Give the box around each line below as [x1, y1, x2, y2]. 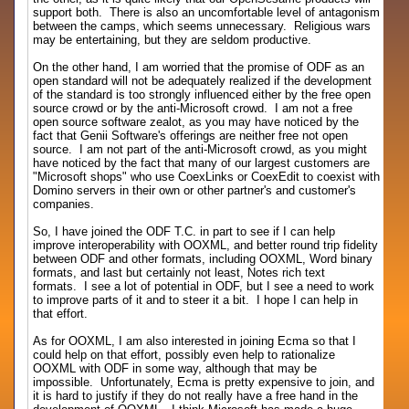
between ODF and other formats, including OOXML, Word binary [33, 252, 373, 266]
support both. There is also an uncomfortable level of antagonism [33, 5, 381, 19]
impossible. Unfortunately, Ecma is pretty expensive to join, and [33, 375, 375, 389]
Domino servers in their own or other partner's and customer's [33, 184, 357, 197]
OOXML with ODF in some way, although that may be [33, 362, 318, 375]
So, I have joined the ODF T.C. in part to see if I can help [33, 225, 336, 238]
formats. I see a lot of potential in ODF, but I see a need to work [33, 279, 375, 293]
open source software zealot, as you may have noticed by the [33, 115, 360, 129]
